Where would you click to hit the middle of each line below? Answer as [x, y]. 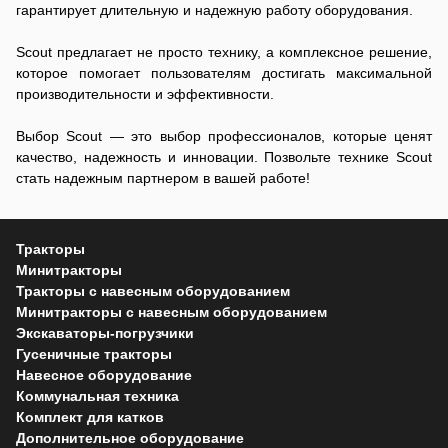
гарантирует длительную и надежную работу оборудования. [214, 10]
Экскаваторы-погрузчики [105, 333]
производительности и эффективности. [145, 94]
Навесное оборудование [104, 375]
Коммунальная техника [97, 396]
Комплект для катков [90, 417]
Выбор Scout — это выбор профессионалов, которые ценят [224, 136]
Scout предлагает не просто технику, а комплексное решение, [224, 52]
